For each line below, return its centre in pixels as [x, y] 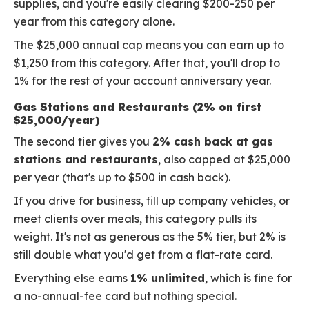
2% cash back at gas [213, 142]
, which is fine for [248, 278]
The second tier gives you [83, 142]
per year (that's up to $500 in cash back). [122, 178]
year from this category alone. [94, 22]
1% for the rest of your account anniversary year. [142, 81]
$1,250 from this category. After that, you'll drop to [147, 63]
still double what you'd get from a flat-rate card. [143, 255]
